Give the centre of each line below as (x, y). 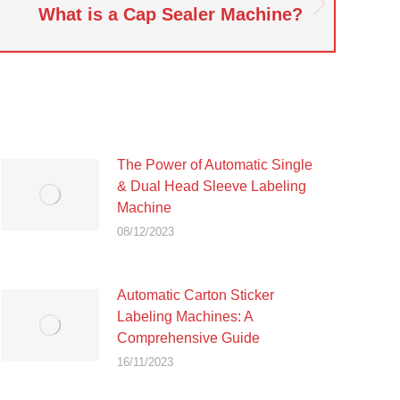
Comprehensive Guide (188, 338)
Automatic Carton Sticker (196, 295)
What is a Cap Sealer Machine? (171, 14)
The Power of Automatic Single (215, 165)
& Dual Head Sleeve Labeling (212, 186)
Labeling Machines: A (185, 317)
